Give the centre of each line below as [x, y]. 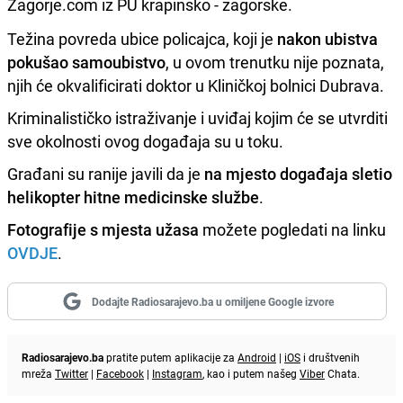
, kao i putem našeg [251, 373]
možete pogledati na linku [292, 229]
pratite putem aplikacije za [170, 357]
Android [257, 357]
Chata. [342, 373]
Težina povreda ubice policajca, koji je [142, 38]
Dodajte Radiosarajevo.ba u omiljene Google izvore [212, 301]
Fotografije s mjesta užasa [103, 229]
